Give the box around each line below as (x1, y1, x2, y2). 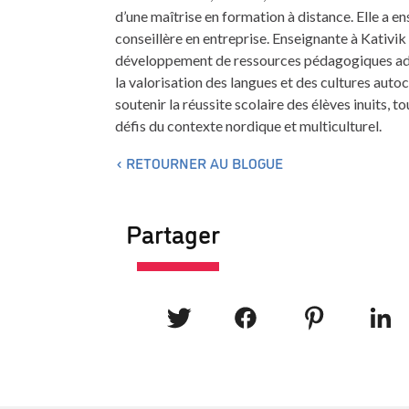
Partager (126, 215, 220, 251)
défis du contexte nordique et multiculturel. (115, 117, 382, 135)
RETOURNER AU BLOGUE (126, 152, 283, 173)
